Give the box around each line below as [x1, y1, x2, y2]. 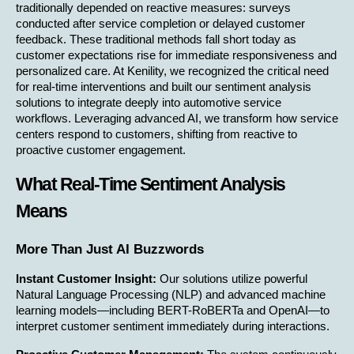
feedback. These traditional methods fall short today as [16, 32, 296, 46]
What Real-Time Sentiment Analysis [16, 173, 285, 194]
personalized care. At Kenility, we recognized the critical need [16, 64, 329, 77]
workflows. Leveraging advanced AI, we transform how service [16, 111, 338, 125]
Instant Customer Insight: [16, 272, 156, 285]
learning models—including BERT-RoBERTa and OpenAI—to [16, 303, 330, 317]
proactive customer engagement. [16, 143, 186, 156]
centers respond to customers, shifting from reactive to [16, 127, 297, 141]
